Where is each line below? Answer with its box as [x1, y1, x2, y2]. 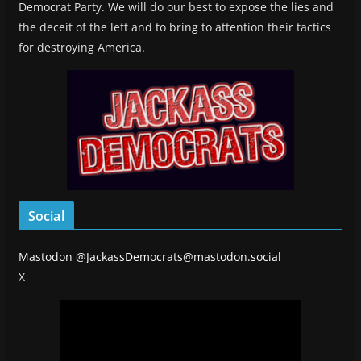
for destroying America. [18, 39, 145, 55]
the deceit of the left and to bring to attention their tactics [18, 19, 331, 35]
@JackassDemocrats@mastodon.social [75, 249, 281, 264]
